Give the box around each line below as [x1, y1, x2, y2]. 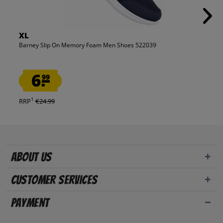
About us [10, 150, 52, 164]
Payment [10, 196, 49, 210]
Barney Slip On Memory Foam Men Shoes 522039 [18, 41, 156, 50]
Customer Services [10, 173, 98, 187]
